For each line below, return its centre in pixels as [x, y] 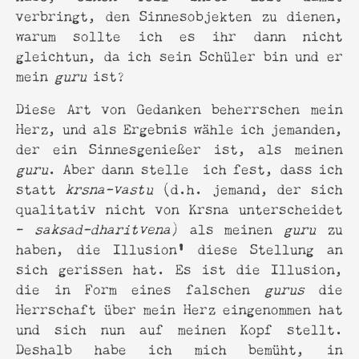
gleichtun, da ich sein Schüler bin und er [179, 54]
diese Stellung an [263, 248]
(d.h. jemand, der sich [247, 188]
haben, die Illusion [97, 248]
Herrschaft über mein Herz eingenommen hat [179, 308]
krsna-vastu [109, 188]
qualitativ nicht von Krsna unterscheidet [179, 208]
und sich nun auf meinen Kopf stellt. [179, 328]
